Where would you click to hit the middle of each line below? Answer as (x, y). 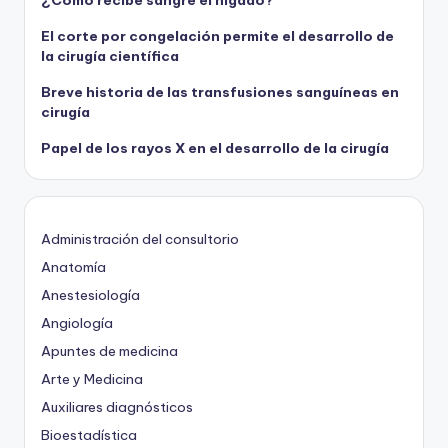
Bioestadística (89, 435)
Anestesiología (90, 295)
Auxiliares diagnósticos (117, 407)
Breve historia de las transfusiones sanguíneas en (220, 92)
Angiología (77, 323)
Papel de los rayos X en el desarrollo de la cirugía (215, 148)
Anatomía (73, 267)
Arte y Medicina (92, 379)
